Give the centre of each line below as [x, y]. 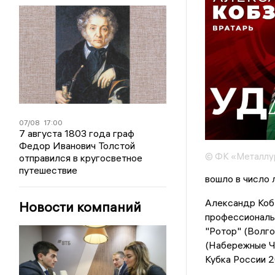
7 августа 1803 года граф [77, 133]
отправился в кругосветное [81, 158]
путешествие [48, 170]
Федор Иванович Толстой [77, 145]
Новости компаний [80, 207]
